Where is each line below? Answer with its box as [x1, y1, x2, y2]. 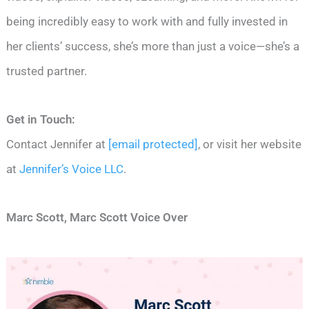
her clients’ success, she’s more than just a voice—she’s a [6, 39, 300, 54]
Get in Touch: [6, 112, 76, 127]
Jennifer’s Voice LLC [17, 162, 124, 177]
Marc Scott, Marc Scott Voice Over [6, 210, 188, 225]
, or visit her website [198, 137, 302, 152]
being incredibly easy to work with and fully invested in [6, 14, 288, 29]
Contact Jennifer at [6, 137, 109, 152]
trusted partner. [6, 64, 88, 79]
